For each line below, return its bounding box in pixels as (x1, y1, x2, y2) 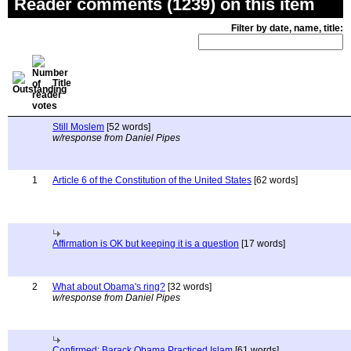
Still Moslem (52, 121, 104, 132)
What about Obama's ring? (52, 281, 165, 292)
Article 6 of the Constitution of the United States (52, 175, 251, 186)
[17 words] (239, 238, 285, 249)
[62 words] (251, 175, 298, 186)
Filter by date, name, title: (231, 23, 343, 34)
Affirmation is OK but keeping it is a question (52, 238, 239, 249)
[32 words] (165, 281, 212, 292)
